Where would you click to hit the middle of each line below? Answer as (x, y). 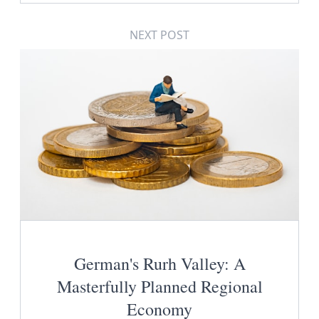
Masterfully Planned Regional (159, 286)
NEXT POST (159, 35)
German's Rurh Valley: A (159, 263)
